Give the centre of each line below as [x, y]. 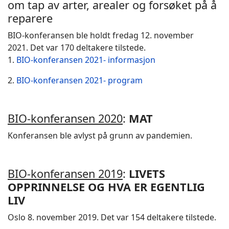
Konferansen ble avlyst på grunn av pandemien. [100, 135]
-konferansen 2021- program [87, 80]
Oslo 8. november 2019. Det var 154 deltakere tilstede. [112, 217]
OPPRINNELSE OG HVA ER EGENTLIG [106, 187]
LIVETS [147, 174]
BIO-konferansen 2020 [65, 118]
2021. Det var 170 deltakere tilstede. [77, 48]
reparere [30, 18]
